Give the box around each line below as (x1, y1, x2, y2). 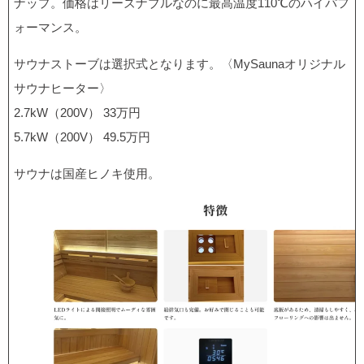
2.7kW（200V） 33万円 (14, 105, 141, 119)
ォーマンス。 (14, 19, 87, 34)
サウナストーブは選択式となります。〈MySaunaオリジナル (14, 56, 345, 71)
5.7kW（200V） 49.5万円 (14, 129, 150, 144)
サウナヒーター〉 (14, 80, 111, 95)
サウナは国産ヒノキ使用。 (14, 166, 160, 180)
